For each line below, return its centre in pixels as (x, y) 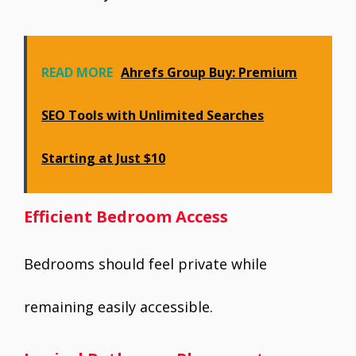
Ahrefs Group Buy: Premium (209, 73)
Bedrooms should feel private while (145, 264)
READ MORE (77, 73)
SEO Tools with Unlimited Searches (153, 116)
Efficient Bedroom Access (126, 217)
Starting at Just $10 (103, 159)
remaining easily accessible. (118, 307)
